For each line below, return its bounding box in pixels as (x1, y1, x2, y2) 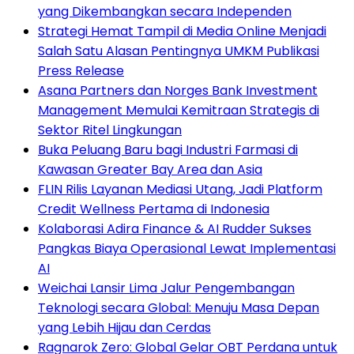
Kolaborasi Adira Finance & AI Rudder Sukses (38, 219, 311, 238)
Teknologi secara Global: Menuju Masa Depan (38, 298, 319, 317)
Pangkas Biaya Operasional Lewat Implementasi (38, 239, 336, 258)
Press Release (38, 61, 124, 80)
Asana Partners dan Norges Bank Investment (38, 81, 318, 100)
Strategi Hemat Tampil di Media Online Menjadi (38, 21, 326, 40)
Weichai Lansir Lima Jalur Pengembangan (38, 278, 295, 297)
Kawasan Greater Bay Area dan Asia (38, 160, 262, 179)
